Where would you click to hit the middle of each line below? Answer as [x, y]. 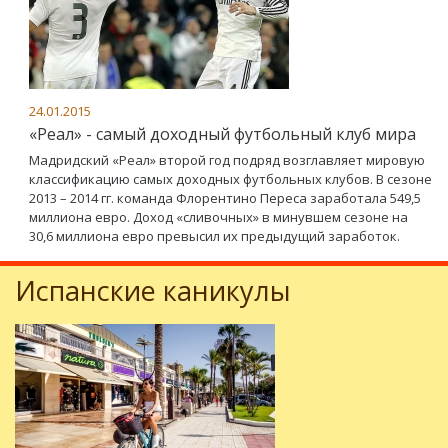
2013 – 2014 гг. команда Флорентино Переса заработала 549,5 [225, 198]
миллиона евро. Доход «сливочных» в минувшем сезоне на [218, 217]
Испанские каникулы [153, 290]
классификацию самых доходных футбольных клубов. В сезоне [230, 179]
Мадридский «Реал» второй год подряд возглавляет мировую [227, 160]
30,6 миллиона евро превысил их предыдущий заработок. [214, 236]
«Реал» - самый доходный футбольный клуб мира [222, 134]
